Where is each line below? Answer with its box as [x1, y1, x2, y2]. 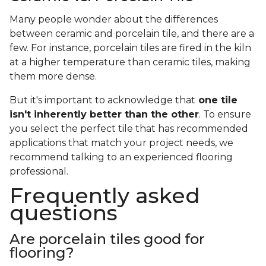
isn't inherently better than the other [9, 109, 199, 121]
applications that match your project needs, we [9, 137, 233, 149]
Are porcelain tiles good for [9, 230, 205, 248]
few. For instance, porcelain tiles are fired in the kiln [9, 42, 251, 54]
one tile [195, 94, 237, 106]
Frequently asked [9, 182, 200, 209]
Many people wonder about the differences [9, 14, 218, 26]
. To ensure [199, 109, 251, 121]
